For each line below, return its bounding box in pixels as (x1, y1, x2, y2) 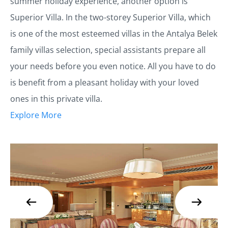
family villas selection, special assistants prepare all (10, 44, 206, 55)
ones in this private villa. (10, 93, 102, 104)
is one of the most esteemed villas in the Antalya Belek (10, 28, 217, 39)
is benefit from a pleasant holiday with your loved (10, 77, 199, 88)
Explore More (10, 109, 62, 121)
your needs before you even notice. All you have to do (10, 61, 216, 72)
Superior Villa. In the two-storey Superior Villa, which (10, 12, 211, 23)
